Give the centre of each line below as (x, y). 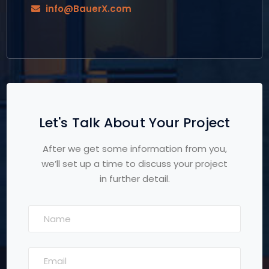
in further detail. (134, 179)
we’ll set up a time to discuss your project (134, 164)
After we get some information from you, (134, 149)
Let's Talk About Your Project (134, 123)
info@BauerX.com (89, 9)
